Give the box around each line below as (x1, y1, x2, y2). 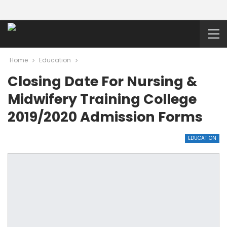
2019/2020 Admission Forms (8, 107, 203, 126)
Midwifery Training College (8, 90, 197, 108)
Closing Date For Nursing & (8, 72, 197, 91)
